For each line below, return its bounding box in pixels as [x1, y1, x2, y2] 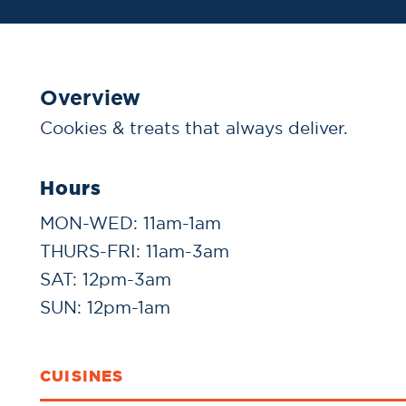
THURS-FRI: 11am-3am [40, 240, 229, 263]
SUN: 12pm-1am [40, 296, 170, 319]
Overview [40, 84, 140, 112]
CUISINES [40, 365, 124, 388]
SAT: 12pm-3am [40, 268, 171, 291]
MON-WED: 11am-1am [40, 212, 221, 235]
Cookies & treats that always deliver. [40, 117, 348, 140]
